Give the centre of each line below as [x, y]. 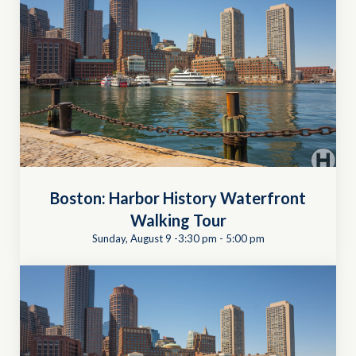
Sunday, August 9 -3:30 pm [154, 238]
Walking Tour [178, 220]
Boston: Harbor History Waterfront [178, 197]
